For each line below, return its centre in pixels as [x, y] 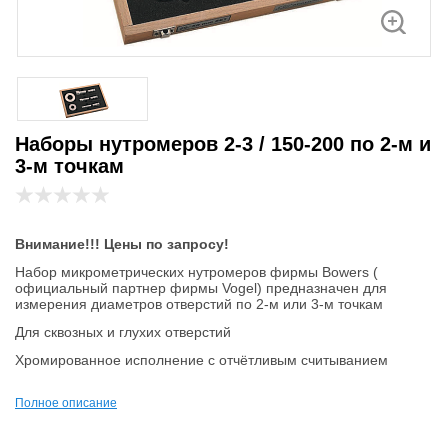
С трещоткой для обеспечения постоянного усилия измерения [222, 387]
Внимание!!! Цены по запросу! [122, 243]
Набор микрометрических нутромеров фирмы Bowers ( [196, 271]
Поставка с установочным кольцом [129, 415]
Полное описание [66, 402]
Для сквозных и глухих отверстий [123, 331]
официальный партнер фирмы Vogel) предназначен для [201, 287]
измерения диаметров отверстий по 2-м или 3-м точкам [199, 303]
